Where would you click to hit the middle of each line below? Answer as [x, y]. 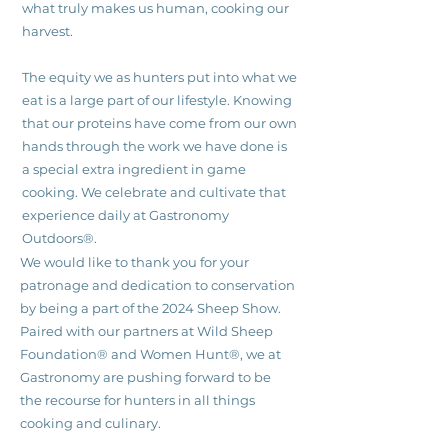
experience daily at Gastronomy [125, 215]
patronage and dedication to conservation [157, 285]
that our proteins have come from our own [159, 123]
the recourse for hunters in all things [137, 400]
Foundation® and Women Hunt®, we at [150, 354]
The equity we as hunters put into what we [159, 77]
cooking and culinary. [90, 423]
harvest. [47, 31]
